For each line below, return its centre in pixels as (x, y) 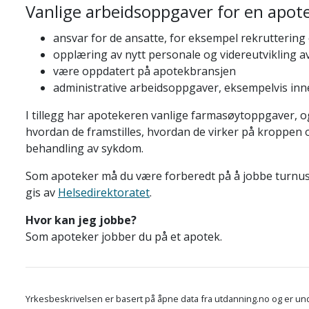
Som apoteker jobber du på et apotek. (124, 237)
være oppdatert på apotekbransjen (144, 71)
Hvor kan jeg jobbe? (81, 220)
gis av (42, 192)
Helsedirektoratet (104, 192)
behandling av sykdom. (86, 148)
